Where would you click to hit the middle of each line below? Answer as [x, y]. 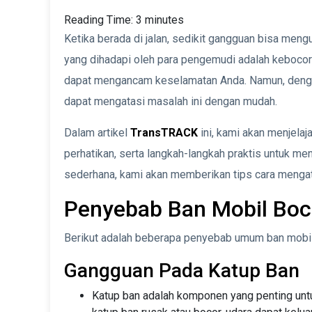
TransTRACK [164, 133]
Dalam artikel [97, 133]
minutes [164, 20]
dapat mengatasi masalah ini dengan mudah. [171, 102]
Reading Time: [100, 20]
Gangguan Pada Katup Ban [182, 271]
